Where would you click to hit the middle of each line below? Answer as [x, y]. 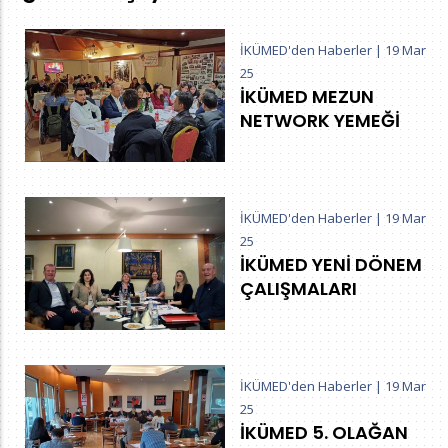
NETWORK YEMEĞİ [320, 120]
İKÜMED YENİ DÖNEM [331, 265]
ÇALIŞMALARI [298, 289]
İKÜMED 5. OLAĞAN [324, 433]
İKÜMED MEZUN [307, 96]
